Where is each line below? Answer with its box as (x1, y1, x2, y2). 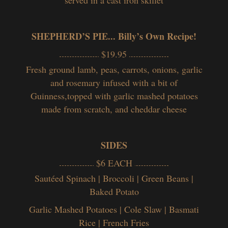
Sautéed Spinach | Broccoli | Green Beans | (35, 172, 193, 184)
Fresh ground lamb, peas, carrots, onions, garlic (25, 63, 203, 75)
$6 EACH (96, 156, 132, 169)
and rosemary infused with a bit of (50, 76, 178, 89)
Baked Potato (89, 185, 139, 197)
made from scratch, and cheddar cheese (41, 102, 187, 115)
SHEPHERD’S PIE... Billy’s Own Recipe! (32, 29, 196, 43)
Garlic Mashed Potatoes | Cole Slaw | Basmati (29, 203, 199, 215)
